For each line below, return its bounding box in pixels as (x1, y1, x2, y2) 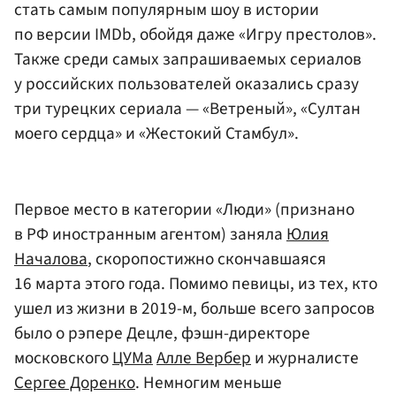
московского (14, 345, 112, 370)
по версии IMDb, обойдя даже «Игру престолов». (14, 22, 377, 48)
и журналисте (251, 345, 359, 370)
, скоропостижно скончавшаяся (88, 246, 326, 271)
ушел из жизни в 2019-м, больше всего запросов (14, 295, 375, 321)
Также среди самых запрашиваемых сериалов (14, 47, 362, 72)
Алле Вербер (156, 345, 251, 370)
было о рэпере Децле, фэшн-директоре (14, 320, 310, 346)
